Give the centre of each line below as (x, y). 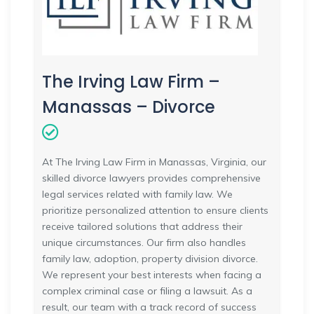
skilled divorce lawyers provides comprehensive (151, 178)
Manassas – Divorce (129, 107)
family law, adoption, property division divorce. (150, 258)
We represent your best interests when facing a (152, 274)
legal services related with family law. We (137, 194)
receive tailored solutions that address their (142, 226)
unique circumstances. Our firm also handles (144, 242)
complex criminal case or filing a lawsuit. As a (147, 291)
